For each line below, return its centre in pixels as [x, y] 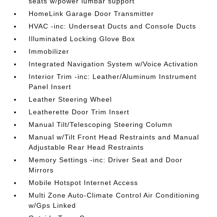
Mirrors [41, 170]
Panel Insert [50, 86]
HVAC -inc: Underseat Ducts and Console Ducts [113, 26]
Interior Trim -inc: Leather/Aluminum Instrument [113, 76]
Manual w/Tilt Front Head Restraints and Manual [114, 137]
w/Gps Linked [53, 205]
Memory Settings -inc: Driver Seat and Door [106, 160]
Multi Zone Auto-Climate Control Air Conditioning [114, 195]
